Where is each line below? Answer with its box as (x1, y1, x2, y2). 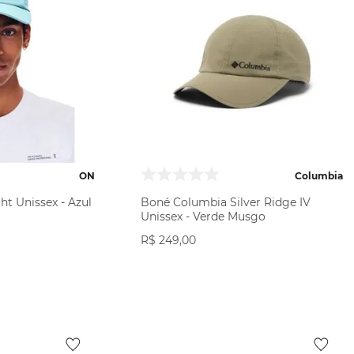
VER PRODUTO (208, 272, 276, 284)
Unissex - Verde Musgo (141, 209, 265, 224)
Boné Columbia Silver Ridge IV (141, 195, 311, 209)
